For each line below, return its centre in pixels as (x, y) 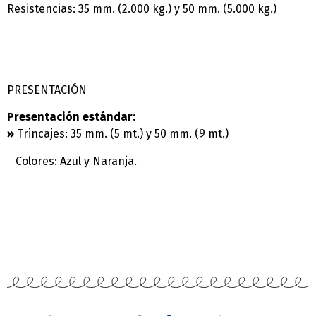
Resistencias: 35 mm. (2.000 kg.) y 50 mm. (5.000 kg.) (142, 8)
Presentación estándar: (71, 117)
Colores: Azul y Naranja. (72, 161)
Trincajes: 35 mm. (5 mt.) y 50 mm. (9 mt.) (121, 134)
